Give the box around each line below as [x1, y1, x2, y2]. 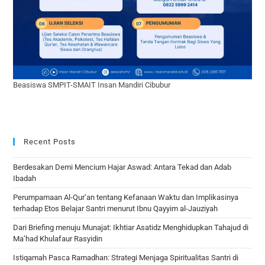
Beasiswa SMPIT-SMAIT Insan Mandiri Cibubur [13, 80, 171, 89]
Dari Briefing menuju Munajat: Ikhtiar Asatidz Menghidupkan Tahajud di [13, 222, 249, 232]
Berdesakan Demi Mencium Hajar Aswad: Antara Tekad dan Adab [13, 162, 232, 172]
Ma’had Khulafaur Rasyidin [13, 234, 103, 243]
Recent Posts [24, 137, 76, 146]
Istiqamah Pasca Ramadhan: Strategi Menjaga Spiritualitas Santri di [13, 253, 239, 262]
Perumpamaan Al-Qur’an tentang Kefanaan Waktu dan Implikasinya [13, 192, 239, 202]
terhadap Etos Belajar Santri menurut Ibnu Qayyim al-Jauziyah [13, 203, 218, 213]
